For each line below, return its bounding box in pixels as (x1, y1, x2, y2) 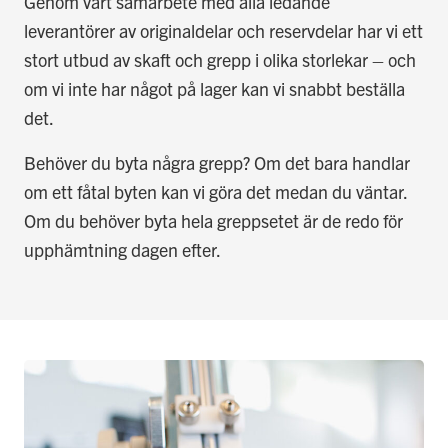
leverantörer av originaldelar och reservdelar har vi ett (24, 19, 423, 42)
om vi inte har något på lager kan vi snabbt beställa (24, 77, 405, 100)
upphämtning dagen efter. (24, 238, 221, 261)
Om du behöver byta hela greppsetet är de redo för (24, 209, 403, 232)
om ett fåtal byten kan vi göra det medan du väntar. (24, 180, 407, 203)
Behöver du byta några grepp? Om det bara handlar (24, 151, 410, 174)
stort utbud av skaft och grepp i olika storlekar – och (24, 48, 416, 71)
